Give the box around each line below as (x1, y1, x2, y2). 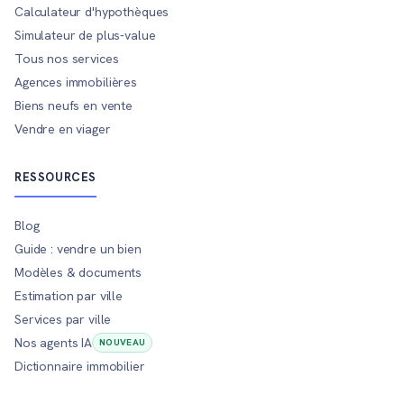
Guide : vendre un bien (14, 240, 142, 257)
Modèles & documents (14, 263, 142, 280)
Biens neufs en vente (14, 96, 133, 114)
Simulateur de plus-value (14, 26, 156, 43)
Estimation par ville (14, 287, 123, 304)
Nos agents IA (14, 334, 93, 351)
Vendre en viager (14, 120, 111, 137)
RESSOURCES (14, 169, 96, 185)
